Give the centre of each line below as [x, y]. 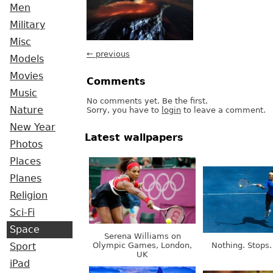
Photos [26, 144]
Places [25, 161]
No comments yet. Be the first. [147, 101]
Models [27, 59]
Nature [27, 110]
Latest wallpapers [134, 138]
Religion [29, 196]
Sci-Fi [22, 213]
